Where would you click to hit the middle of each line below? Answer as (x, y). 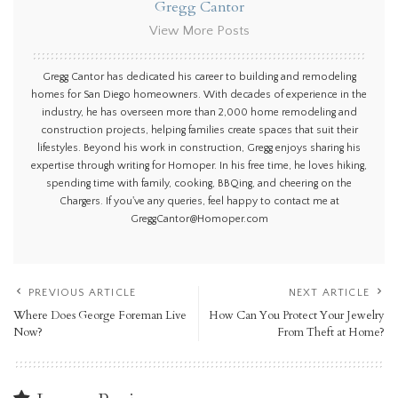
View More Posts (199, 31)
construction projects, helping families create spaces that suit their (199, 131)
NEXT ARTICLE (329, 293)
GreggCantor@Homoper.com (199, 219)
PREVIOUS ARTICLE (83, 293)
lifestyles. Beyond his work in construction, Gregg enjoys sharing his (199, 148)
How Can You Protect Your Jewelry (297, 316)
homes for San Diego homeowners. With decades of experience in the (199, 95)
